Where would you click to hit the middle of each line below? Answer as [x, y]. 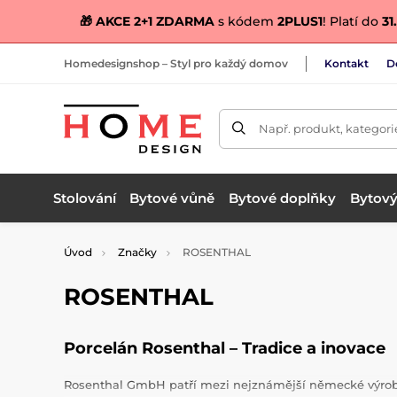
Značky [137, 252]
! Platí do [350, 21]
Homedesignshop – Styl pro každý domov [176, 63]
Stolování [84, 198]
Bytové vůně [172, 198]
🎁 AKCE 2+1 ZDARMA [147, 21]
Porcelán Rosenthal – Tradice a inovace [225, 348]
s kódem [245, 21]
